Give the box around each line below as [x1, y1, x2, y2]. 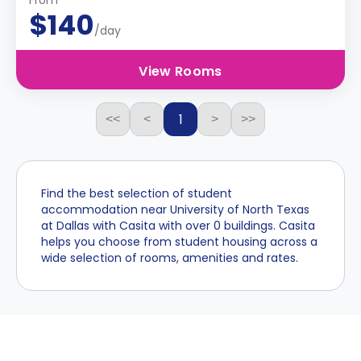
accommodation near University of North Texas [41, 201, 309, 218]
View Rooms [139, 62, 222, 81]
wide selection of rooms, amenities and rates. [41, 250, 298, 266]
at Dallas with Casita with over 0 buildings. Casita [41, 218, 315, 234]
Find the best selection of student [41, 185, 232, 201]
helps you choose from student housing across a [41, 234, 317, 250]
